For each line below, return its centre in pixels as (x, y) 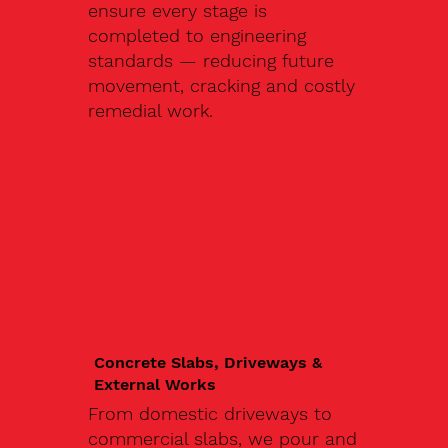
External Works (154, 384)
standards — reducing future (211, 61)
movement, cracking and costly (222, 86)
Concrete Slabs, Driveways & (207, 362)
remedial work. (151, 111)
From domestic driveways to (210, 414)
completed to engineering (197, 36)
